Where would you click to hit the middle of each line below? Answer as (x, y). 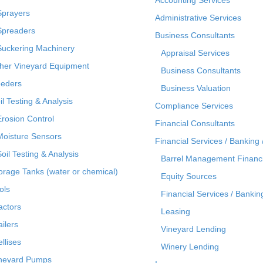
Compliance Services (194, 105)
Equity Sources (189, 176)
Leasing (176, 211)
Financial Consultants (195, 123)
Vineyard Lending (193, 229)
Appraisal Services (195, 53)
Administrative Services (198, 17)
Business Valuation (196, 88)
